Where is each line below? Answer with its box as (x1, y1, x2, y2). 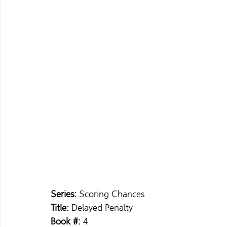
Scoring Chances (79, 188, 147, 200)
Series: (51, 188, 79, 200)
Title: (51, 202, 71, 213)
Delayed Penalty (71, 202, 135, 213)
